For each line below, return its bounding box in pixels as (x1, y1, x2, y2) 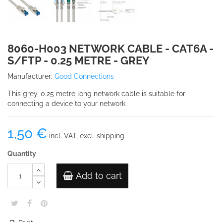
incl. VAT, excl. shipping (47, 132, 124, 140)
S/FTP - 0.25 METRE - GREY (7, 54, 150, 67)
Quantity (7, 150, 36, 158)
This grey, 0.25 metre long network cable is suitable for (7, 90, 185, 98)
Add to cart (76, 170, 122, 181)
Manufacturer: (7, 72, 53, 80)
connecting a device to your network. (7, 100, 127, 108)
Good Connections (55, 72, 114, 80)
